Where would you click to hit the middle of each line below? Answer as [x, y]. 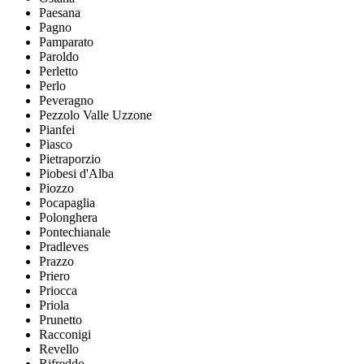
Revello [59, 349]
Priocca [58, 291]
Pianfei [57, 130]
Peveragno [66, 101]
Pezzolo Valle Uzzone [95, 115]
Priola [54, 305]
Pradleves [64, 247]
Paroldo [59, 57]
